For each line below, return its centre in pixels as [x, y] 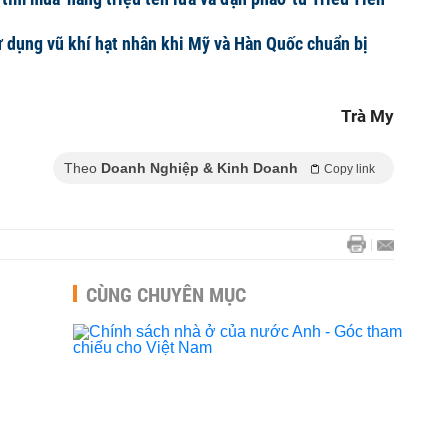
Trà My [367, 116]
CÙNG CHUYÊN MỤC [166, 295]
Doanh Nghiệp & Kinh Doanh [199, 168]
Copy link [349, 169]
